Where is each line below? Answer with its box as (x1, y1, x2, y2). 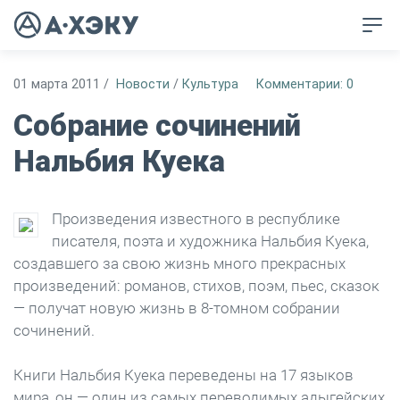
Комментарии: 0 (256, 77, 354, 92)
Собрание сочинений (13, 108, 301, 143)
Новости (116, 77, 170, 92)
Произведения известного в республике (52, 210, 340, 228)
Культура (182, 77, 238, 92)
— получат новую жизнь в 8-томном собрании (13, 299, 340, 317)
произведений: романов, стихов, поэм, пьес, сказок (13, 277, 379, 295)
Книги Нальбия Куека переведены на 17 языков (13, 366, 354, 384)
